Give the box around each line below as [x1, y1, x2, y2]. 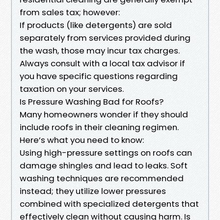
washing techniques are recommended [20, 172, 184, 184]
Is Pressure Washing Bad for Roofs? [20, 95, 164, 108]
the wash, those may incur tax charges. [20, 44, 180, 56]
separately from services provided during [20, 31, 191, 44]
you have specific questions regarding [20, 70, 178, 82]
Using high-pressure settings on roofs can [20, 146, 192, 159]
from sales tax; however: [20, 6, 120, 18]
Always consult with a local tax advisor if [20, 57, 185, 69]
